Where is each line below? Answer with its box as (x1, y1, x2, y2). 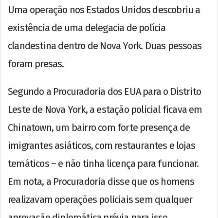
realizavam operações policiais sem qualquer (8, 193, 193, 205)
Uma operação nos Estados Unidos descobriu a (8, 3, 200, 16)
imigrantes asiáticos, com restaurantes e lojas (8, 139, 196, 151)
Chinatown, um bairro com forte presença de (8, 121, 190, 133)
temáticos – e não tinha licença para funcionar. (8, 157, 199, 169)
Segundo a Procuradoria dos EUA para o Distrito (8, 85, 201, 97)
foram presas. (8, 57, 64, 70)
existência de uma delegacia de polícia (8, 21, 166, 34)
